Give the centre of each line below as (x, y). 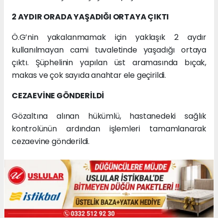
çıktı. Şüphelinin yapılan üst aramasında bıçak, (109, 63)
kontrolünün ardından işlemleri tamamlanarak (109, 129)
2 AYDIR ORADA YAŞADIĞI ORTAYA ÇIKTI (91, 17)
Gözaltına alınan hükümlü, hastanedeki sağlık (109, 116)
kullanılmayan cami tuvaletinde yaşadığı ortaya (109, 50)
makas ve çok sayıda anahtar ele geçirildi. (89, 75)
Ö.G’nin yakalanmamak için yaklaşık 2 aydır (109, 37)
